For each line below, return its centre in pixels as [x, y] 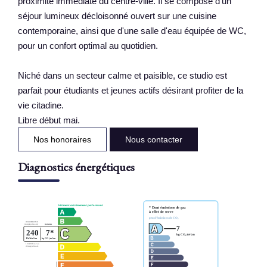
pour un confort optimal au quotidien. [88, 45]
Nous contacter [154, 139]
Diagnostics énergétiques [76, 167]
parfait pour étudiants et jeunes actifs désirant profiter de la [131, 90]
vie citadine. [41, 105]
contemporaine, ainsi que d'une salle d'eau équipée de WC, [132, 30]
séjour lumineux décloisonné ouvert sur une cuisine [117, 15]
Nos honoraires [62, 139]
